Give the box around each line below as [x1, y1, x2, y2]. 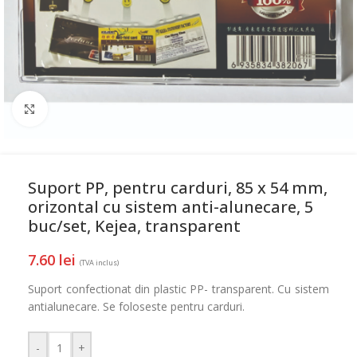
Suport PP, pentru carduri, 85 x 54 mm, [28, 177, 328, 198]
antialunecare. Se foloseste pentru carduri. [28, 299, 245, 314]
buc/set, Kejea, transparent [28, 215, 241, 237]
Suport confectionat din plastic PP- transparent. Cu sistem [28, 281, 329, 296]
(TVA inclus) [80, 257, 119, 268]
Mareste [47, 101, 87, 116]
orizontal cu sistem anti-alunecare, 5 [28, 196, 313, 218]
